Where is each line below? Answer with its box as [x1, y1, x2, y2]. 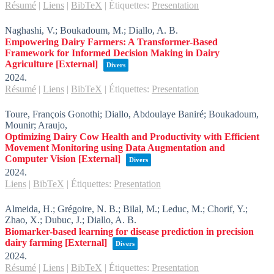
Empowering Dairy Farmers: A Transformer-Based [5, 37, 218, 47]
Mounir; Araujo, [5, 120, 67, 130]
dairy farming [5, 237, 62, 248]
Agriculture [5, 59, 53, 69]
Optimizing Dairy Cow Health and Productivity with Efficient [5, 131, 259, 142]
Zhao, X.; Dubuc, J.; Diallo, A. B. [5, 215, 136, 225]
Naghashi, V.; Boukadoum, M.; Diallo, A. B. [5, 25, 178, 35]
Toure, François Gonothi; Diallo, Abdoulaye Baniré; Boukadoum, [5, 109, 259, 119]
